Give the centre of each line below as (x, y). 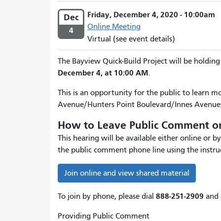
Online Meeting (114, 27)
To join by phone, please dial (107, 196)
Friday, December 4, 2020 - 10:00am (151, 15)
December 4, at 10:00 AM (103, 73)
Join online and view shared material (127, 173)
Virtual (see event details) (131, 39)
